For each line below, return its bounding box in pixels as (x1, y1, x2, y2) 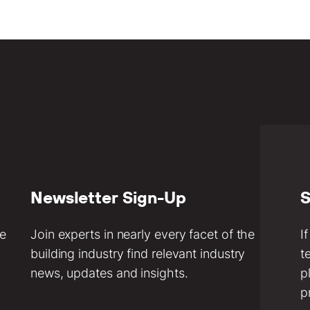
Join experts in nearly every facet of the (30, 227, 255, 241)
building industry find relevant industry (30, 246, 246, 261)
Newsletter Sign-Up (30, 185, 186, 210)
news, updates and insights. (30, 266, 188, 280)
